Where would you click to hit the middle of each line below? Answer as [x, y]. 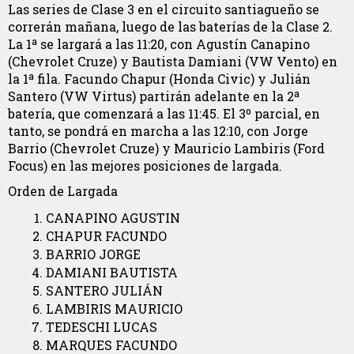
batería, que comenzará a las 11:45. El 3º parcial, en [164, 113]
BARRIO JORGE [93, 254]
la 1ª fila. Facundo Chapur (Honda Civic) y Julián [159, 78]
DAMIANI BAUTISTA [112, 272]
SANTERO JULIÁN [104, 290]
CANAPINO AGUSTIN [113, 218]
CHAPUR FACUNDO [106, 236]
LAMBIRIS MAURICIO [114, 309]
